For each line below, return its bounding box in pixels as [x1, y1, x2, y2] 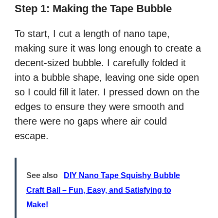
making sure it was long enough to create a [15, 43, 201, 54]
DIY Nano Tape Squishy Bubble [64, 171, 180, 180]
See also [26, 171, 58, 180]
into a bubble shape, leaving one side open [15, 72, 199, 83]
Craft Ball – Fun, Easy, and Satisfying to [26, 186, 171, 195]
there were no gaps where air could [15, 116, 167, 127]
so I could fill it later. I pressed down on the [15, 87, 200, 98]
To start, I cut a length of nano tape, [15, 28, 170, 39]
